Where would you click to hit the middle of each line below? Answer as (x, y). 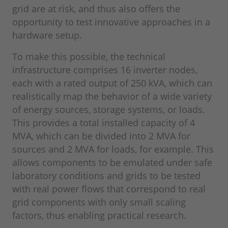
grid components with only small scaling (99, 202)
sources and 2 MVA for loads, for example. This (113, 149)
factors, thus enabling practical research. (99, 216)
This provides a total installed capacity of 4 (104, 123)
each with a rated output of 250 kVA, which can (112, 83)
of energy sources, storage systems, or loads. (109, 110)
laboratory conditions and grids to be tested (106, 176)
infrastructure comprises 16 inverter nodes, (105, 70)
